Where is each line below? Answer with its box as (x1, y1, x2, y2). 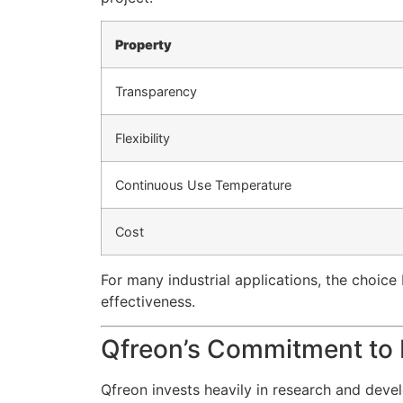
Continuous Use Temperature (115, 177, 291, 193)
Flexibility (115, 130, 170, 147)
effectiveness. (101, 292, 195, 311)
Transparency (115, 84, 197, 100)
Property (115, 37, 172, 53)
